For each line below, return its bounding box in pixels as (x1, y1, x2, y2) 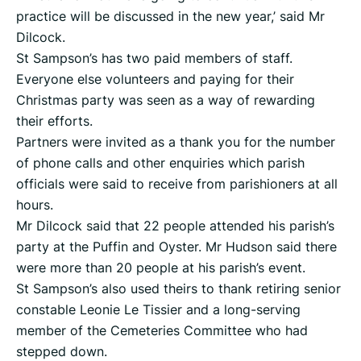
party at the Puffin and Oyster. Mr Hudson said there (16, 238, 337, 256)
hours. (16, 196, 53, 214)
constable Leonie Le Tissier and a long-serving (16, 301, 301, 319)
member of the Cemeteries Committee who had (16, 322, 308, 340)
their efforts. (16, 112, 93, 131)
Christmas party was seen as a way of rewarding (16, 91, 315, 110)
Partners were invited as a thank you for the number (16, 133, 335, 151)
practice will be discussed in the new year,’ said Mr (16, 7, 325, 26)
